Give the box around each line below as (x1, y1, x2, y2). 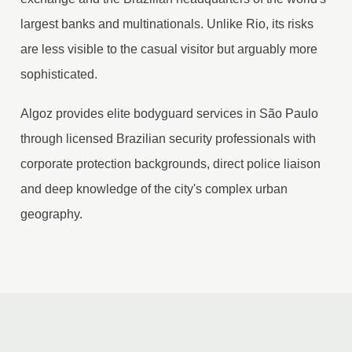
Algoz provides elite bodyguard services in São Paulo (20, 107, 318, 120)
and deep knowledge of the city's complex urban (20, 182, 288, 196)
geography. (20, 207, 82, 221)
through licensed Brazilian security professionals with (20, 132, 316, 145)
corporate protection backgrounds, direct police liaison (20, 157, 321, 170)
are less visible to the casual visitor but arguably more (20, 42, 317, 56)
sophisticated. (20, 68, 97, 81)
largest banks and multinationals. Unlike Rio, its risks (20, 17, 313, 31)
